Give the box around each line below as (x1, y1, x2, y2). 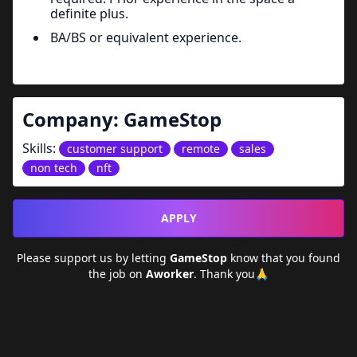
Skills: (22, 139, 59, 157)
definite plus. (50, 4, 128, 22)
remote (182, 141, 220, 156)
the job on (88, 266, 146, 281)
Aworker (146, 266, 194, 281)
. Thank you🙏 (194, 266, 269, 281)
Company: (22, 106, 124, 132)
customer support (67, 141, 163, 156)
